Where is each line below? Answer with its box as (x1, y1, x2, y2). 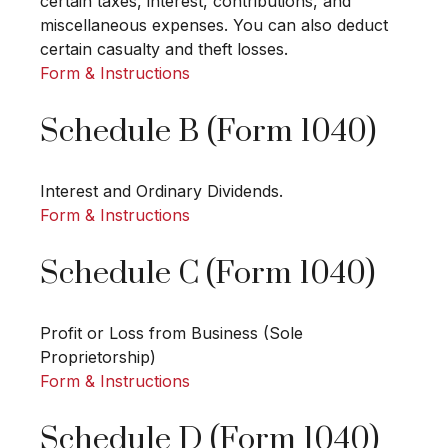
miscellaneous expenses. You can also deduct (40, 15, 388, 36)
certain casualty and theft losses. (40, 39, 288, 60)
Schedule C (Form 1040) (40, 255, 375, 294)
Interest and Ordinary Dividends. (40, 181, 283, 202)
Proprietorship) (40, 347, 156, 368)
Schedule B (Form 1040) (40, 113, 376, 152)
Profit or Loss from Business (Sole (40, 323, 303, 344)
